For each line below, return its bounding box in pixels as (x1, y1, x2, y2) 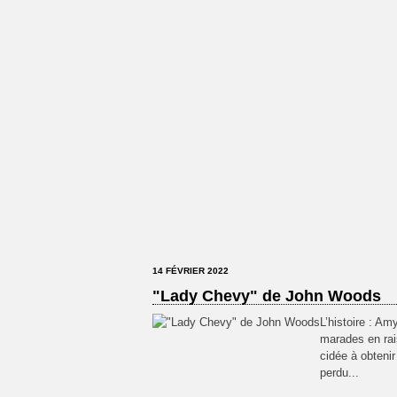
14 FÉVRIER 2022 (152, 266, 229, 276)
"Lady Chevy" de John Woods (152, 287, 381, 305)
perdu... (320, 366, 359, 379)
